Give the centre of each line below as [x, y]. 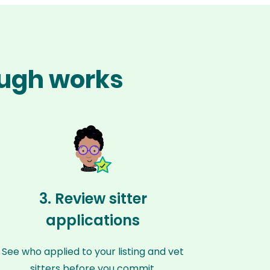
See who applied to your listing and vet [93, 252]
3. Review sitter [93, 199]
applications [93, 220]
